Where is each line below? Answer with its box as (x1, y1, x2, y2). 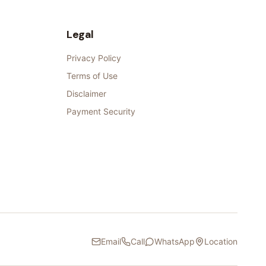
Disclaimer (66, 88, 106, 99)
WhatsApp (154, 236, 195, 247)
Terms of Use (66, 71, 118, 81)
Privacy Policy (66, 53, 121, 64)
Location (204, 236, 237, 247)
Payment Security (66, 106, 135, 117)
